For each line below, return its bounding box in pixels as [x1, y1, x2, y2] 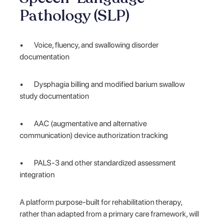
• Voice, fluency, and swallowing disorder [20, 40, 159, 50]
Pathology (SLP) [20, 5, 130, 26]
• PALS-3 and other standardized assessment [20, 158, 176, 167]
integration [20, 169, 55, 179]
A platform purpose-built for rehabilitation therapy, [20, 197, 183, 207]
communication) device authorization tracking [20, 130, 168, 140]
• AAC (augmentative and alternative [20, 118, 147, 128]
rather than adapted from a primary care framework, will [20, 209, 199, 219]
